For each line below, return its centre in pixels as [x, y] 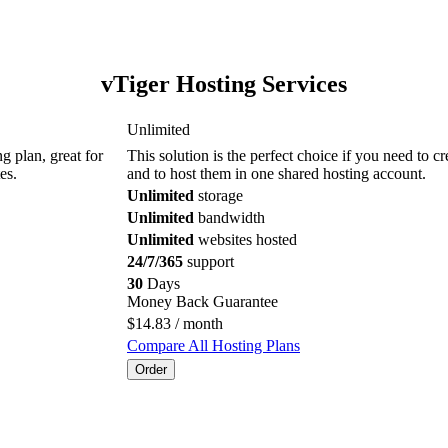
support [208, 261]
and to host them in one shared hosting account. [276, 173]
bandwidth [229, 217]
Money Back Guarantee [202, 301]
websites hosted [245, 239]
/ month [197, 323]
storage [218, 195]
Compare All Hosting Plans [213, 345]
